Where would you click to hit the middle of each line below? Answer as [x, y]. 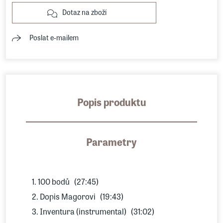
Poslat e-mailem [54, 37]
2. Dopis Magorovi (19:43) [78, 196]
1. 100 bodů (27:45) [65, 181]
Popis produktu [111, 102]
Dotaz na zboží [84, 12]
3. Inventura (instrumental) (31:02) [93, 211]
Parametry [111, 142]
